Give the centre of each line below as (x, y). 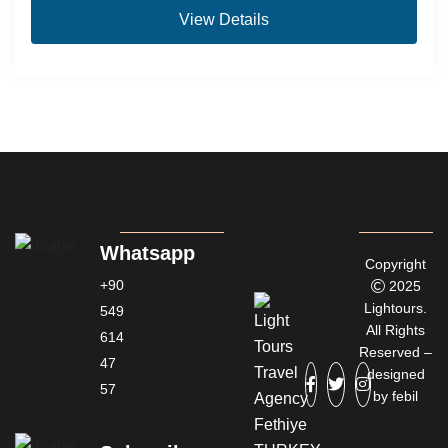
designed (395, 373)
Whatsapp (147, 252)
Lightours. (396, 307)
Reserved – (396, 351)
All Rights (396, 329)
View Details (224, 19)
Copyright (396, 263)
